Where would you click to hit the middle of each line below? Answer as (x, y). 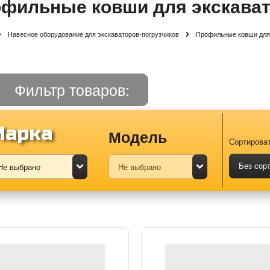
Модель (137, 137)
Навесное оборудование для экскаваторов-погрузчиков (93, 33)
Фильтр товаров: (72, 89)
